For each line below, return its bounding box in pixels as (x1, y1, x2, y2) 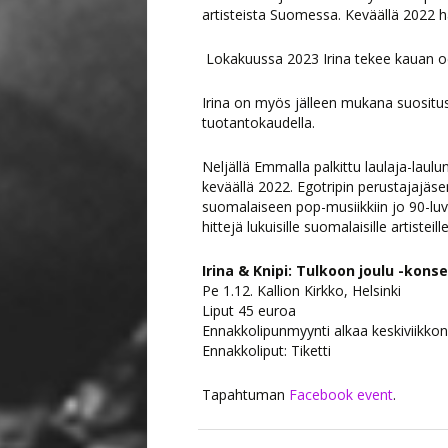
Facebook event (289, 385, 393, 404)
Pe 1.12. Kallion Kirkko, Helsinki (202, 281, 401, 300)
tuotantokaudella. (202, 113, 315, 132)
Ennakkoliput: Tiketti (202, 341, 331, 360)
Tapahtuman (202, 385, 289, 404)
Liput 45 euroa (202, 301, 296, 320)
